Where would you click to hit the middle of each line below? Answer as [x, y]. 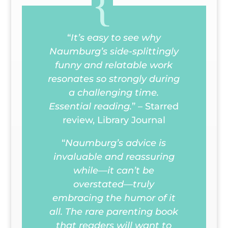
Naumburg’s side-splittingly [114, 52]
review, [80, 120]
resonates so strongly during [114, 79]
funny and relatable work [114, 65]
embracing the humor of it [114, 198]
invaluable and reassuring [114, 157]
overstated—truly [114, 184]
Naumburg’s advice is [116, 143]
